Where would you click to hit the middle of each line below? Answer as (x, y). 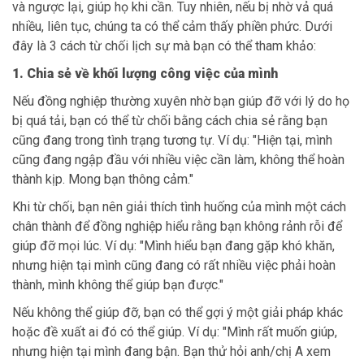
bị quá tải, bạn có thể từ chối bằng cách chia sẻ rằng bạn (170, 120)
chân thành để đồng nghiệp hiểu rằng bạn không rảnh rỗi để (177, 226)
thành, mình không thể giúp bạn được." (118, 284)
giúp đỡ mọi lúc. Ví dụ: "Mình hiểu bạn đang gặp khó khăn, (173, 245)
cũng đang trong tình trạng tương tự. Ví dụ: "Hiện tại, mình (172, 140)
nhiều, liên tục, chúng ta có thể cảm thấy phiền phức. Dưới (172, 26)
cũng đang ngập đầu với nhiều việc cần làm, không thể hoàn (178, 159)
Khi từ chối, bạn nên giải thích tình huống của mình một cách (179, 206)
